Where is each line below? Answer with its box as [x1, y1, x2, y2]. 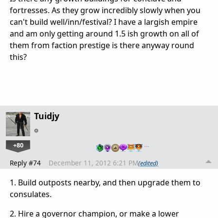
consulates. [10, 189, 52, 200]
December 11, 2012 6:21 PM [49, 158, 138, 168]
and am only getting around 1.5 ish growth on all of [10, 28, 199, 39]
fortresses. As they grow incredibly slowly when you [10, 5, 200, 16]
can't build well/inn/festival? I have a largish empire [10, 17, 198, 28]
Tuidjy [34, 110, 59, 122]
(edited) [138, 158, 158, 167]
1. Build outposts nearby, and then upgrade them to [10, 177, 200, 188]
